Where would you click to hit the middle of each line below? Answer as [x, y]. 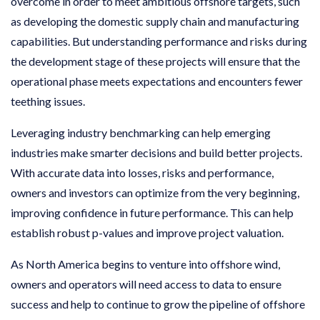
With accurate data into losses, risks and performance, [142, 172]
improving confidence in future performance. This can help [152, 212]
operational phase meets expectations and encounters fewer [157, 81]
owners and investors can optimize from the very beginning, [155, 192]
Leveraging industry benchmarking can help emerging [141, 132]
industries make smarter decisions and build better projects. [156, 152]
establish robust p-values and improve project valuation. [147, 232]
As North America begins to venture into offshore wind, [145, 264]
